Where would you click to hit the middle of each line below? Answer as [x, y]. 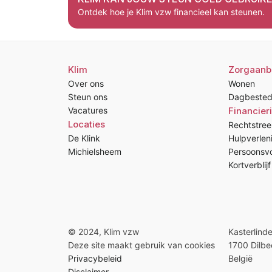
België [240, 258]
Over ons [86, 83]
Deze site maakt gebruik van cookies [141, 245]
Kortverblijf [250, 165]
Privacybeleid [95, 258]
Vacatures [88, 110]
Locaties [87, 124]
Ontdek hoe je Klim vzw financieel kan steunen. [171, 12]
